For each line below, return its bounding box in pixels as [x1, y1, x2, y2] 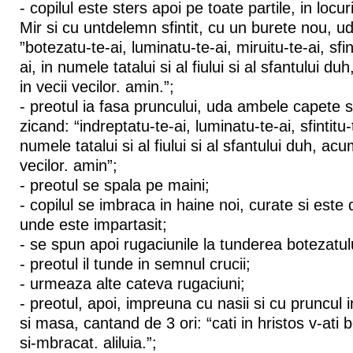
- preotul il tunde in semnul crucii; [19, 255, 251, 273]
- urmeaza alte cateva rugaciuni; [19, 275, 245, 293]
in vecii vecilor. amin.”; [19, 78, 174, 96]
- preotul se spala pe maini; [19, 176, 210, 195]
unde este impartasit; [19, 216, 167, 234]
